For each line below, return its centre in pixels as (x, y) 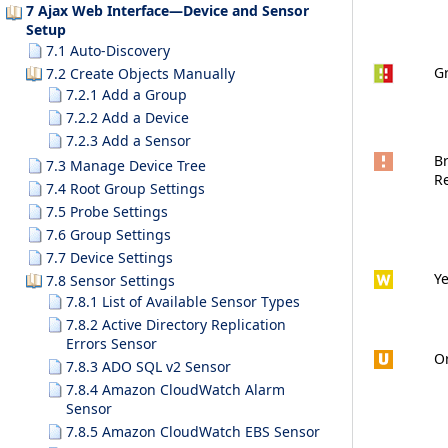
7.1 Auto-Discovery (108, 50)
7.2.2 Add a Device (127, 117)
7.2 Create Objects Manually (140, 73)
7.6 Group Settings (108, 234)
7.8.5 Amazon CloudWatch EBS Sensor (193, 431)
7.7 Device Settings (109, 257)
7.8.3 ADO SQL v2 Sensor (148, 366)
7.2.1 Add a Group (126, 94)
